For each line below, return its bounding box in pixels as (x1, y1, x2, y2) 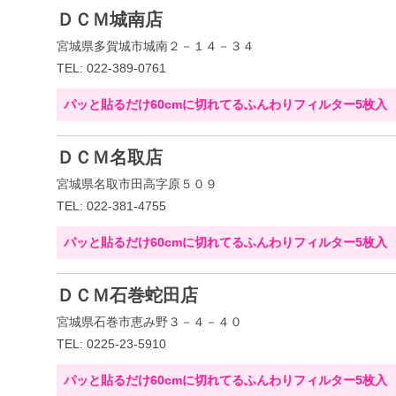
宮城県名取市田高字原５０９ (57, 177, 217, 191)
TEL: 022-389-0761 (57, 61, 166, 75)
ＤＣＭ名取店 (57, 148, 163, 167)
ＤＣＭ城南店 (57, 10, 163, 29)
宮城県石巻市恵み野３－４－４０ (57, 315, 242, 329)
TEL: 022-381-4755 (57, 199, 166, 213)
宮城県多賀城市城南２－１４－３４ (57, 39, 255, 53)
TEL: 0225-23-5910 (57, 337, 166, 351)
